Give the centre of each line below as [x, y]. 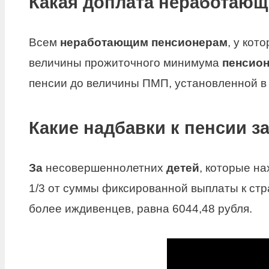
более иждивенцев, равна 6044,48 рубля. [141, 208]
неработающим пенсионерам [144, 43]
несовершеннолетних [104, 168]
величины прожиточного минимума [125, 63]
